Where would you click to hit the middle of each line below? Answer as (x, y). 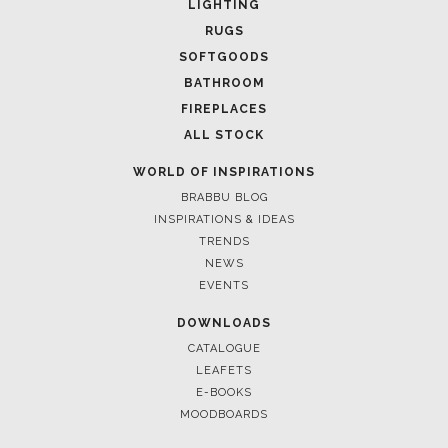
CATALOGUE (224, 368)
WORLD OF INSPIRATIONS (224, 191)
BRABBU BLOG (224, 217)
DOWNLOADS (224, 342)
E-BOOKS (224, 412)
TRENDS (224, 261)
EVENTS (224, 305)
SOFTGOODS (224, 76)
